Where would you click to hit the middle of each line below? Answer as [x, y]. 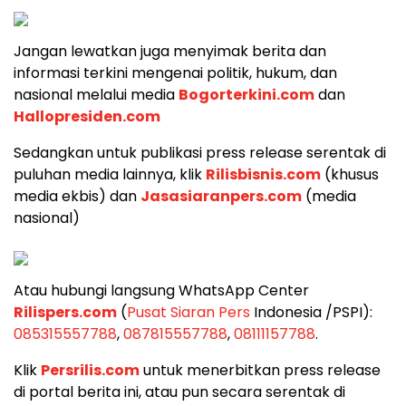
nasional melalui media [96, 94]
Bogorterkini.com [246, 94]
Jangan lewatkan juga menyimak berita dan [170, 51]
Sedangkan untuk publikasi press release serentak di [200, 152]
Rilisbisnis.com [263, 174]
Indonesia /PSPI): [311, 312]
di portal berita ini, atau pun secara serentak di [179, 391]
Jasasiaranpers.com [221, 196]
